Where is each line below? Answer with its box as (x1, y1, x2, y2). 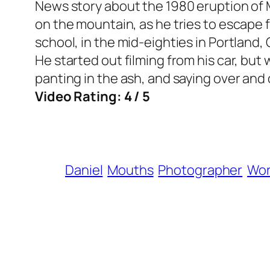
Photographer (158, 161, 243, 180)
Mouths (107, 161, 154, 180)
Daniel (65, 161, 103, 180)
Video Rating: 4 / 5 (35, 87, 151, 106)
